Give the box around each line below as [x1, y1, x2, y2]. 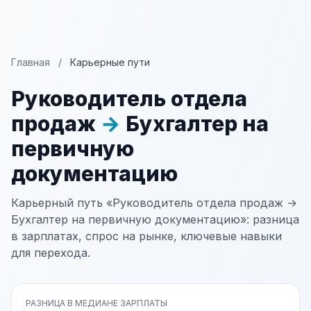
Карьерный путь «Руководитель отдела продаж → [11, 196, 297, 210]
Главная [11, 56, 50, 68]
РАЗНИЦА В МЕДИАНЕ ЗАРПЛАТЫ [26, 298, 167, 308]
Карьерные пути [70, 56, 150, 68]
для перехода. [11, 246, 90, 260]
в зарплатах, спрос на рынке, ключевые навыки [11, 229, 282, 243]
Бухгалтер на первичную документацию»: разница [11, 212, 299, 226]
